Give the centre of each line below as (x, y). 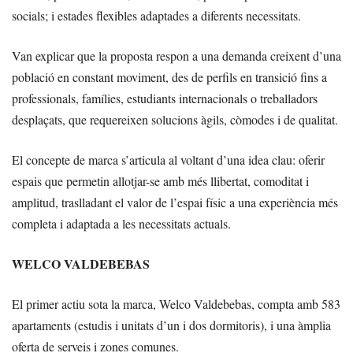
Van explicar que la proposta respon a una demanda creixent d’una (176, 55)
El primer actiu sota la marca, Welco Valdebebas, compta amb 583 (176, 303)
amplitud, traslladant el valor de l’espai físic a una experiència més (175, 202)
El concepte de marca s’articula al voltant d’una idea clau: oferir (168, 159)
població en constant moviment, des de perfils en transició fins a (169, 76)
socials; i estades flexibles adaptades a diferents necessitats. (156, 15)
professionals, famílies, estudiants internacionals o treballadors (165, 98)
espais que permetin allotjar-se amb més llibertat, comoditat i (160, 180)
